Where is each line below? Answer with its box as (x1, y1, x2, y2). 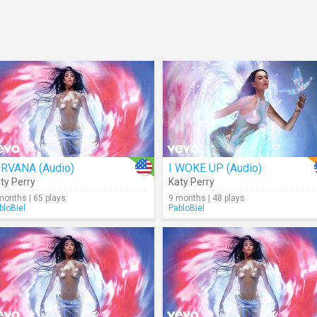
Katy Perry (168, 176, 214, 188)
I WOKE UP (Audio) (168, 161, 262, 175)
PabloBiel (168, 203, 204, 213)
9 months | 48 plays (168, 193, 245, 203)
